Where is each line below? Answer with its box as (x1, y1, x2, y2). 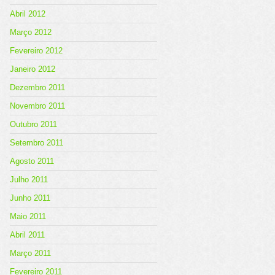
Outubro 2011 (10, 120, 57, 129)
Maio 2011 (10, 212, 46, 221)
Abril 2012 (10, 9, 45, 18)
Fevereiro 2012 (10, 46, 63, 55)
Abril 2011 (10, 230, 45, 239)
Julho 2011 (10, 175, 48, 184)
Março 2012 (10, 28, 52, 37)
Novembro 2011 (10, 101, 65, 110)
